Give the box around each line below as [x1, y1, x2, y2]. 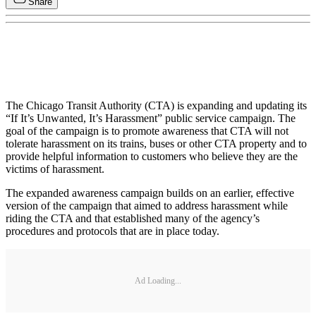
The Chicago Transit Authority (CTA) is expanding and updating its [6, 99, 307, 112]
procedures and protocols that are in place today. [6, 225, 219, 238]
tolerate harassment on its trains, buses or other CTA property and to [6, 138, 307, 150]
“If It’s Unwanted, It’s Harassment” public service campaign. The [6, 112, 296, 125]
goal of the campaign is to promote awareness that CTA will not [6, 125, 288, 138]
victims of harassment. [6, 163, 104, 176]
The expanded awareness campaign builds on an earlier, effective [6, 187, 294, 200]
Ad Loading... [135, 275, 181, 286]
